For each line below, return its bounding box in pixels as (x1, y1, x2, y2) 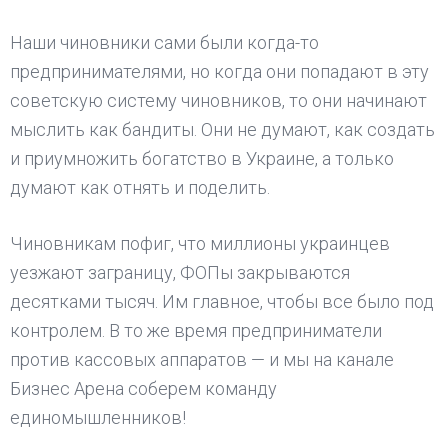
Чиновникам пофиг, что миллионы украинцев (10, 233, 390, 254)
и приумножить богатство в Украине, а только (10, 148, 394, 169)
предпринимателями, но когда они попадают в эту (10, 61, 429, 82)
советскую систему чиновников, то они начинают (10, 90, 427, 111)
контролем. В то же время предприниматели (10, 320, 382, 341)
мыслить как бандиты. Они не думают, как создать (10, 119, 435, 140)
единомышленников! (10, 407, 186, 428)
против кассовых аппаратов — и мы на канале (10, 349, 394, 370)
